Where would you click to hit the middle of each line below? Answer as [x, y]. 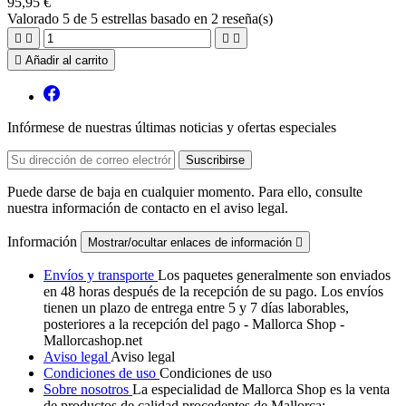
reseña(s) [246, 18]
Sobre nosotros [88, 389]
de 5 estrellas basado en [140, 18]
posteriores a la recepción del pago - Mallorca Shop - [194, 324]
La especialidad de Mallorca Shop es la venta [261, 389]
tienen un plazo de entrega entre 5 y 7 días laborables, [196, 307]
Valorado [35, 18]
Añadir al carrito [67, 60]
